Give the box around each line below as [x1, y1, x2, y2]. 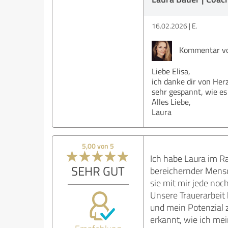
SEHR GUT [71, 162, 125, 179]
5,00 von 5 [82, 141, 115, 151]
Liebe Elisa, [151, 66, 190, 77]
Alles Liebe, [151, 96, 191, 107]
